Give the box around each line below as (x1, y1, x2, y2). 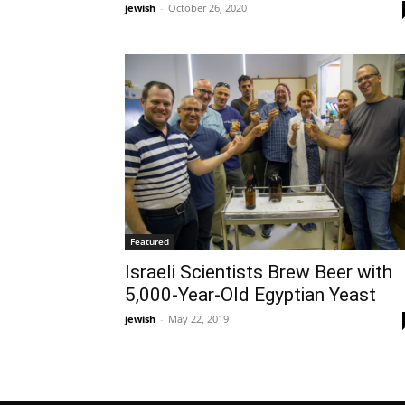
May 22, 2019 (168, 312, 229, 326)
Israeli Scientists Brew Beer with (125, 261, 392, 284)
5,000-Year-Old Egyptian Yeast (125, 284, 376, 306)
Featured (130, 235, 169, 249)
